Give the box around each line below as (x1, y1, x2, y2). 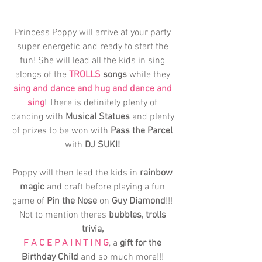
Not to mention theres (19, 209, 109, 221)
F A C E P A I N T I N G (23, 237, 109, 249)
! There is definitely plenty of (44, 97, 160, 109)
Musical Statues (65, 111, 130, 123)
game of (12, 195, 47, 207)
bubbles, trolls (108, 209, 168, 221)
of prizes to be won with (12, 125, 111, 137)
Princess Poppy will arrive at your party (14, 27, 173, 39)
